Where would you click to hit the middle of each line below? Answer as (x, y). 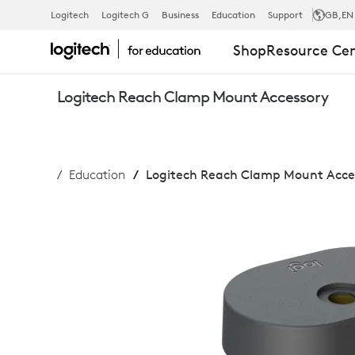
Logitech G (125, 15)
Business (180, 15)
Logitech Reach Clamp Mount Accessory (193, 96)
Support (285, 15)
